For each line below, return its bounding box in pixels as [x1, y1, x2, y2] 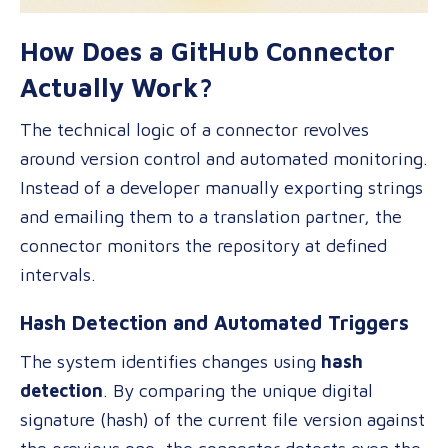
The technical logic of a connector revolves [20, 119, 369, 140]
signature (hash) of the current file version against [20, 409, 425, 430]
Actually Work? [20, 72, 213, 102]
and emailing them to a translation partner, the [20, 206, 402, 227]
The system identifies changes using [20, 351, 321, 372]
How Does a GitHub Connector [20, 36, 395, 66]
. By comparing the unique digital [103, 380, 373, 401]
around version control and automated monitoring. [20, 148, 428, 169]
